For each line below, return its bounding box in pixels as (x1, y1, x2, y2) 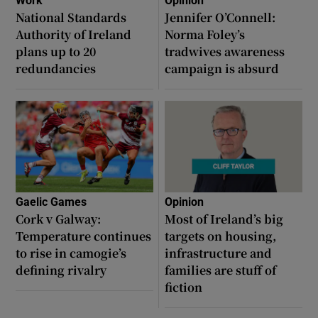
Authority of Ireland (16, 26, 132, 43)
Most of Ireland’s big (165, 210, 283, 227)
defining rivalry (16, 261, 107, 278)
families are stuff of (165, 261, 276, 278)
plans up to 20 (16, 43, 97, 60)
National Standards (16, 9, 127, 26)
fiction (165, 278, 202, 295)
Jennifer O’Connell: (165, 9, 275, 26)
